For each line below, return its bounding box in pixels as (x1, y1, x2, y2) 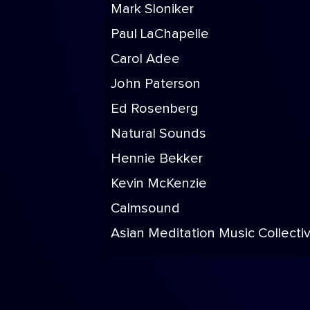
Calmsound (111, 201, 180, 215)
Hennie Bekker (111, 152, 203, 165)
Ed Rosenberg (111, 102, 199, 116)
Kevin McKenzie (111, 176, 207, 190)
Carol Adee (111, 52, 180, 66)
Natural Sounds (111, 127, 206, 140)
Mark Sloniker (111, 2, 194, 16)
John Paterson (111, 77, 201, 91)
